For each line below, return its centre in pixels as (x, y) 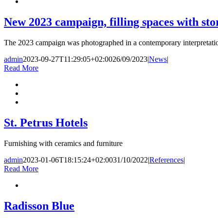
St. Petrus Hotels (46, 123)
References (166, 160)
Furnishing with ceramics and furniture (63, 143)
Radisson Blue (39, 206)
